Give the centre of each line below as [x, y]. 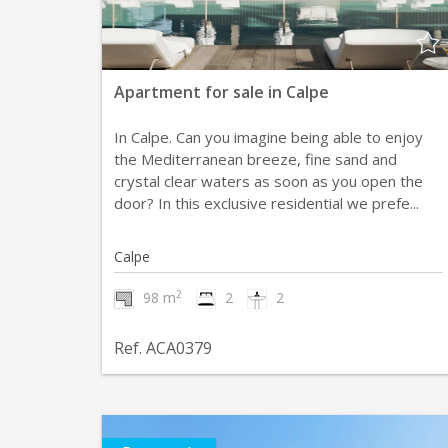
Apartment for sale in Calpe [221, 92]
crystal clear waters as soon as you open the [268, 181]
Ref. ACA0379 [163, 348]
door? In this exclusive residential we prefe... [266, 203]
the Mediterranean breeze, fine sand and [255, 159]
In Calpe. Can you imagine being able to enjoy [268, 137]
